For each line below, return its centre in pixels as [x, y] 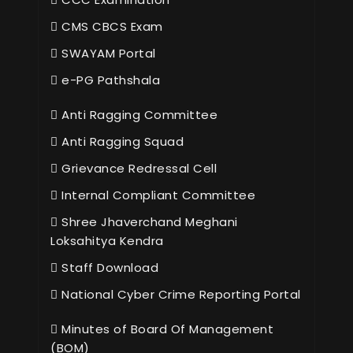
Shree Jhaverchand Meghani [148, 222]
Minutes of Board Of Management [165, 329]
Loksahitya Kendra [107, 241]
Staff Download [108, 268]
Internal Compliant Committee [156, 195]
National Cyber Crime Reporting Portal [179, 295]
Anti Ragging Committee [137, 115]
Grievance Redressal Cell [137, 169]
